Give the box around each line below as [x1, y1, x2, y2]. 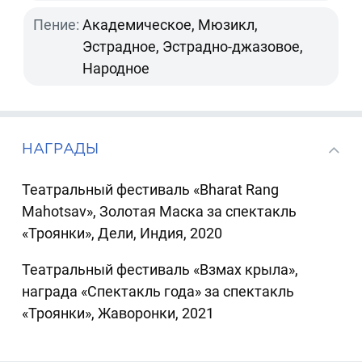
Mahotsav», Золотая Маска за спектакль [22, 203, 297, 221]
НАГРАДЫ [22, 140, 99, 156]
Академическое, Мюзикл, [82, 16, 259, 34]
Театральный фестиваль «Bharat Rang [22, 181, 280, 199]
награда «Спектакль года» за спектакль [22, 283, 295, 301]
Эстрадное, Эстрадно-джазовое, [82, 38, 304, 56]
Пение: [33, 16, 80, 34]
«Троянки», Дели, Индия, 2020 [22, 225, 223, 242]
